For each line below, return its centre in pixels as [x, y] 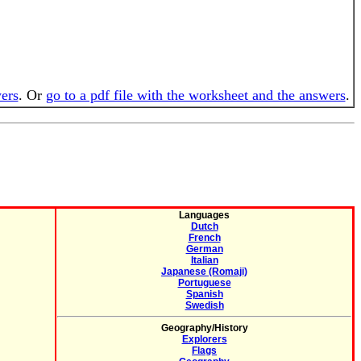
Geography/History [204, 328]
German [204, 249]
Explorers [204, 339]
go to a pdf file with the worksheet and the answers [195, 95]
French [204, 238]
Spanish [204, 294]
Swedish [204, 305]
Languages [204, 215]
